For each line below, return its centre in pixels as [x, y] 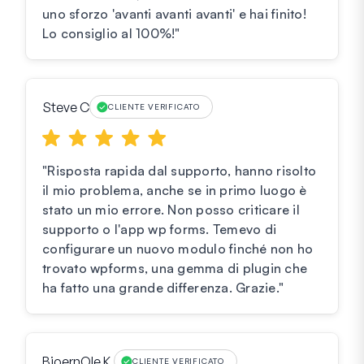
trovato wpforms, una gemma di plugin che [175, 269]
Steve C [66, 107]
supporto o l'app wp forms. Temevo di [159, 230]
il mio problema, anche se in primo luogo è [175, 191]
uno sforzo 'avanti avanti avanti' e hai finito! [174, 14]
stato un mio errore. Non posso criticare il [171, 210]
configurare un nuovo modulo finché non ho [178, 249]
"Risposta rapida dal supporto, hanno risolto [179, 171]
